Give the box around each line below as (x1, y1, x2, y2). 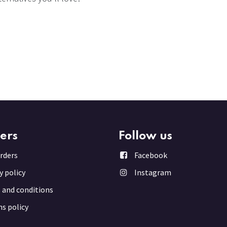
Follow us (119, 130, 172, 142)
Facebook (134, 150, 167, 161)
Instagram (134, 167, 171, 178)
